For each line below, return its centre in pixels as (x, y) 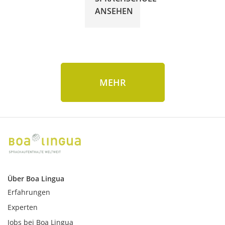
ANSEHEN (114, 11)
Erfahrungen (29, 192)
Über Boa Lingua (36, 179)
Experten (23, 207)
